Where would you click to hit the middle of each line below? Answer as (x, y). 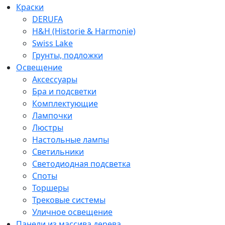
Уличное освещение (72, 212)
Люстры (48, 127)
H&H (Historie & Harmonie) (84, 31)
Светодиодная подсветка (81, 163)
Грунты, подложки (68, 55)
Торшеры (50, 188)
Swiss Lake (52, 43)
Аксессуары (55, 79)
